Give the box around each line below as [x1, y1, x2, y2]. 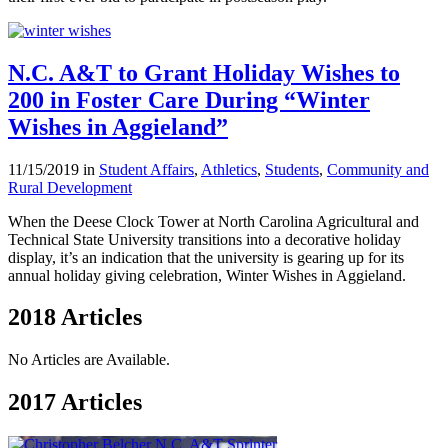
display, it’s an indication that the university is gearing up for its [8, 248, 404, 266]
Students [265, 160, 319, 178]
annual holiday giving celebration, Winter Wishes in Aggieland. [8, 266, 406, 284]
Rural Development [8, 178, 132, 196]
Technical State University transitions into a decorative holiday [8, 230, 401, 248]
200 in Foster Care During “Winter [8, 86, 370, 113]
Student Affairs [99, 160, 194, 178]
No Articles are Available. [8, 351, 170, 369]
